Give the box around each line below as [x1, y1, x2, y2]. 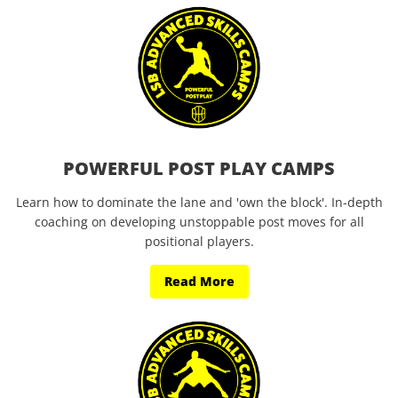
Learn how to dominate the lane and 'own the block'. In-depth [15, 194, 383, 211]
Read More [163, 273, 235, 290]
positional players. [144, 233, 254, 250]
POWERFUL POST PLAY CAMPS [63, 156, 335, 180]
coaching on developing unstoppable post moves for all [34, 213, 364, 230]
